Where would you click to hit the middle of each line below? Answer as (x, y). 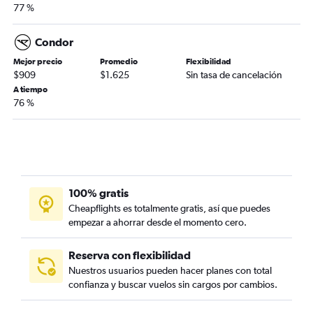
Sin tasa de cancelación (234, 75)
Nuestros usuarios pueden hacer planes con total (170, 271)
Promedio (118, 62)
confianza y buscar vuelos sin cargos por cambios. (173, 285)
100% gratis (99, 193)
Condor (54, 42)
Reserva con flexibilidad (130, 255)
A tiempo (30, 90)
